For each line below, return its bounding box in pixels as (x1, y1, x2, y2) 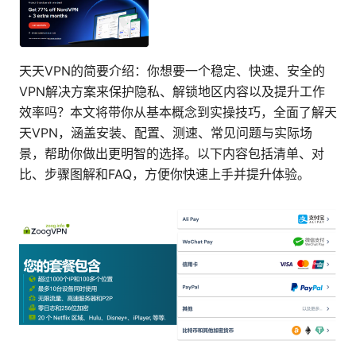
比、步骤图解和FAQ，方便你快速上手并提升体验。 (19, 166, 310, 183)
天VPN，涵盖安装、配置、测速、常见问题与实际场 (19, 125, 312, 141)
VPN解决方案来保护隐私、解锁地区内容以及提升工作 (19, 83, 325, 100)
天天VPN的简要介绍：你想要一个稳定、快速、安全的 (19, 63, 325, 79)
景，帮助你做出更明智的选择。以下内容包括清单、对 (19, 145, 324, 162)
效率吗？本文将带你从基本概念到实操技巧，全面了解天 (19, 104, 337, 121)
